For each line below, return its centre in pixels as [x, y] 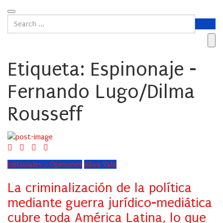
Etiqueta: [49, 70]
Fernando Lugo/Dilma [101, 92]
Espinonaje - [143, 70]
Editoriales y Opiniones [45, 165]
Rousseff [45, 114]
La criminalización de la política [100, 188]
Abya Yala [100, 165]
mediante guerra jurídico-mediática [110, 203]
